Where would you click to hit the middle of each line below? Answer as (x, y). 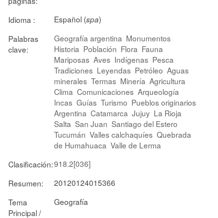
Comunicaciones (105, 91)
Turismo (114, 102)
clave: (18, 49)
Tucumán (70, 134)
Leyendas (114, 70)
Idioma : (22, 19)
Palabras (23, 38)
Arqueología (158, 91)
